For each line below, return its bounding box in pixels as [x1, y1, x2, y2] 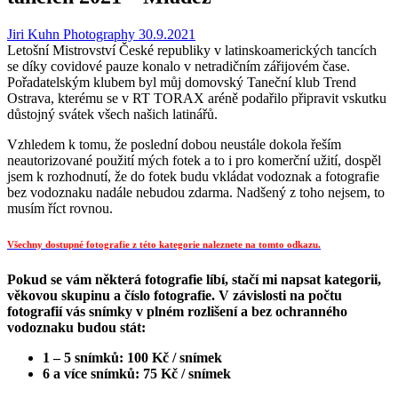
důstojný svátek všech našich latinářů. [7, 106, 218, 122]
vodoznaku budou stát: [7, 319, 146, 335]
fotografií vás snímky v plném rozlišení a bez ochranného [7, 303, 347, 319]
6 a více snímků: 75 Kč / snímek [43, 365, 231, 381]
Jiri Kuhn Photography [7, 26, 135, 42]
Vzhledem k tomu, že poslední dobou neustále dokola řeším [7, 136, 341, 152]
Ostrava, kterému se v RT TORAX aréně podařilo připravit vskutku [7, 90, 386, 106]
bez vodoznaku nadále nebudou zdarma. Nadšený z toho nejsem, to [7, 184, 385, 200]
